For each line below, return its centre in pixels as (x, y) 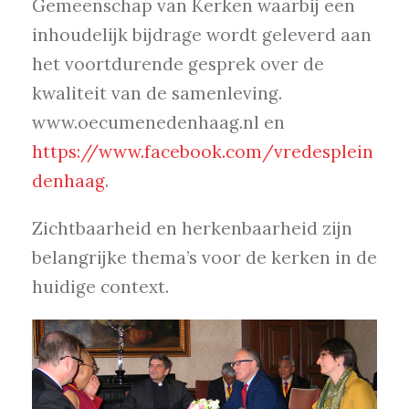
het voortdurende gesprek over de (178, 64)
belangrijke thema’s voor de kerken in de (204, 258)
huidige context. (100, 287)
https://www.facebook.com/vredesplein (203, 152)
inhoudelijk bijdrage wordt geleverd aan (202, 35)
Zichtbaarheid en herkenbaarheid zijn (192, 229)
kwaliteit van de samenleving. (157, 94)
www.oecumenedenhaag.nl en (158, 123)
